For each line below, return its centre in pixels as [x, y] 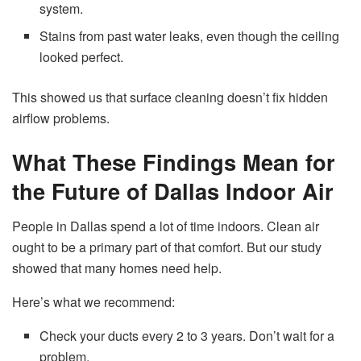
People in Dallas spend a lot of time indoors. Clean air [166, 226]
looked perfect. [82, 57]
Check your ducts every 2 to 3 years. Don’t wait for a [187, 336]
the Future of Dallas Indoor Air [173, 190]
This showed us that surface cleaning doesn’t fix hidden [170, 98]
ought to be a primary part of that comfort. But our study [167, 247]
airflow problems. [61, 118]
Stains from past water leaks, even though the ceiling [190, 36]
